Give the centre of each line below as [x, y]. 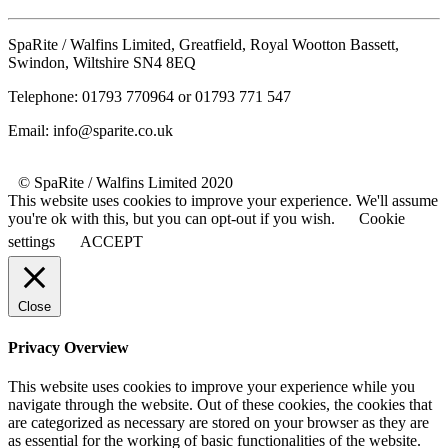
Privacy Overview [68, 347]
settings [31, 242]
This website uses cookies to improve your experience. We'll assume [223, 201]
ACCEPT [111, 242]
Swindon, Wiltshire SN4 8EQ [102, 63]
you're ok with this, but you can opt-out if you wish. [173, 219]
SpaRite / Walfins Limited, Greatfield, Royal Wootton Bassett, [203, 45]
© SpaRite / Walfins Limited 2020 [125, 183]
